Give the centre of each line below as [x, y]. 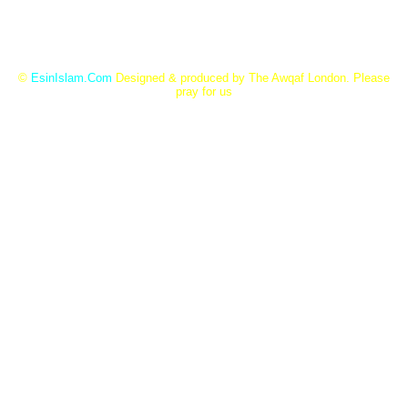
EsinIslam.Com [71, 78]
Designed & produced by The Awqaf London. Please [250, 78]
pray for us [204, 92]
